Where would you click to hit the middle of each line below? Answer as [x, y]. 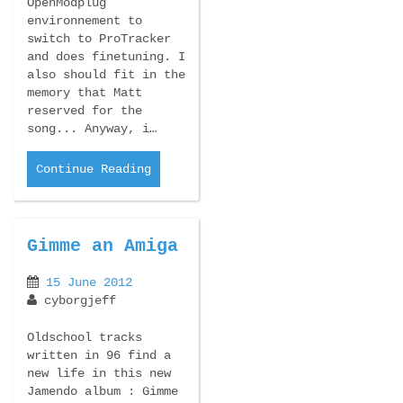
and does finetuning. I [106, 56]
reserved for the [85, 110]
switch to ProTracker [99, 38]
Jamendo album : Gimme [103, 392]
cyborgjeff [76, 301]
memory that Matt [85, 92]
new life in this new [99, 374]
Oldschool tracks [85, 338]
